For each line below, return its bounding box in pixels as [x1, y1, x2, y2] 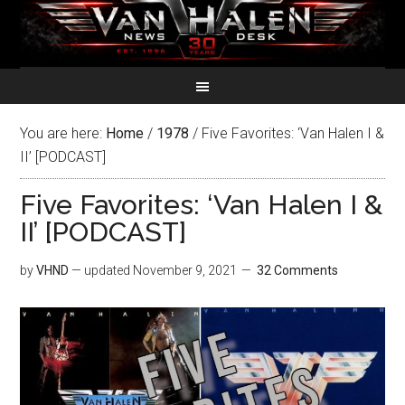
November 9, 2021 [133, 263, 238, 278]
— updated [69, 263, 134, 278]
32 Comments [257, 263, 339, 278]
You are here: [20, 125, 107, 142]
